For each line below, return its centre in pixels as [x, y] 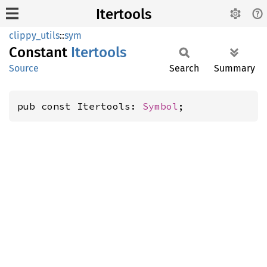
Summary [235, 68]
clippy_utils [34, 35]
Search [184, 68]
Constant [40, 52]
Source [24, 68]
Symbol [160, 106]
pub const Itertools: [80, 106]
